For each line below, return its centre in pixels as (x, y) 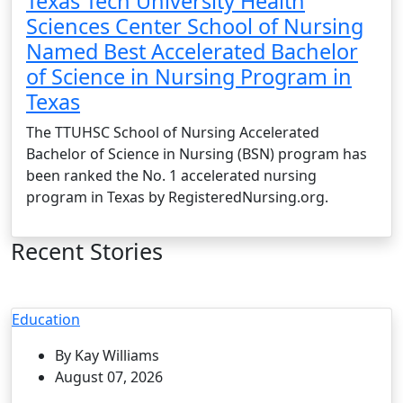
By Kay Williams (107, 355)
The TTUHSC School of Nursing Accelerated (173, 132)
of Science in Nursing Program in (189, 76)
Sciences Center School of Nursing (195, 26)
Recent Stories (87, 251)
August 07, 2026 (109, 376)
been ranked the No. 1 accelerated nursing (171, 175)
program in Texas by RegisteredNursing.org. (177, 197)
